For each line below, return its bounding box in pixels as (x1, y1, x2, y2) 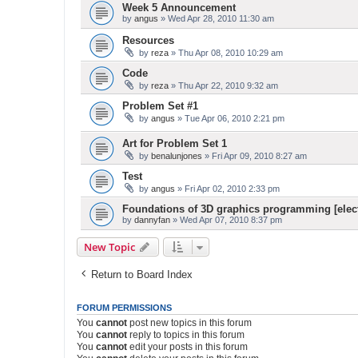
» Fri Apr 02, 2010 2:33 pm (175, 183, 280, 193)
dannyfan (134, 214, 170, 225)
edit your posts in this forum (127, 340, 248, 352)
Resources (122, 34, 174, 46)
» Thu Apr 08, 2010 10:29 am (169, 48, 283, 58)
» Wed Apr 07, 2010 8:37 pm (170, 214, 282, 225)
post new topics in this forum (127, 316, 252, 328)
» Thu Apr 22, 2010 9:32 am (169, 81, 278, 90)
